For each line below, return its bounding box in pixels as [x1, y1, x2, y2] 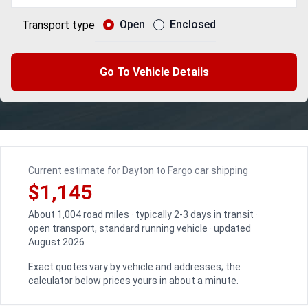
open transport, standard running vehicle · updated [28, 223, 251, 234]
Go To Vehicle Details [99, 65, 209, 78]
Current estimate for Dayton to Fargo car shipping [28, 165, 248, 176]
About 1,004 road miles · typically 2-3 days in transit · [28, 209, 258, 220]
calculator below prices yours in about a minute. [28, 275, 239, 286]
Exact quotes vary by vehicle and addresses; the [28, 261, 241, 272]
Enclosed [170, 18, 216, 31]
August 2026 [28, 236, 85, 247]
